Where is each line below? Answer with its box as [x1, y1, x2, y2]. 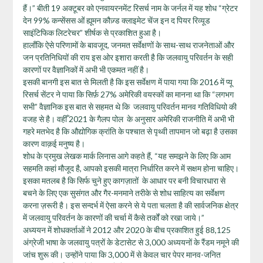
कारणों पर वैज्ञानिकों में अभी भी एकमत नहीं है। [22, 64, 149, 75]
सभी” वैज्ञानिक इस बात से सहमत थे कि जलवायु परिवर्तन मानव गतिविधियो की [22, 101, 237, 112]
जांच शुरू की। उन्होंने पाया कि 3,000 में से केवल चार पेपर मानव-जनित [22, 249, 221, 259]
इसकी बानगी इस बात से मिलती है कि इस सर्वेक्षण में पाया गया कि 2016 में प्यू [22, 76, 232, 87]
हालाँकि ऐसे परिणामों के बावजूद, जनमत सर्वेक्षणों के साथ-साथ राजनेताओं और [22, 39, 234, 50]
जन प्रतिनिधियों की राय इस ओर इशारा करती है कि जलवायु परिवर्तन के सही [22, 52, 233, 62]
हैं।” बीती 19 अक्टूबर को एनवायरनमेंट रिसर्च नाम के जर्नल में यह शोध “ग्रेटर [22, 2, 238, 13]
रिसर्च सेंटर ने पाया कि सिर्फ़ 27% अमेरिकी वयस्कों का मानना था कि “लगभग [22, 89, 234, 99]
